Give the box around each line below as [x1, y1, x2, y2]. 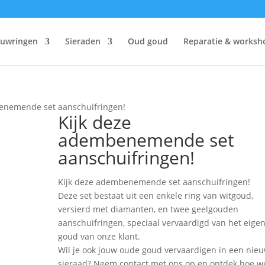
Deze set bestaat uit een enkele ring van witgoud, [58, 190, 254, 201]
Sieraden [65, 35, 101, 47]
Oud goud [128, 35, 168, 47]
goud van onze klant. [58, 231, 141, 242]
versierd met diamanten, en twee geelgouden [58, 203, 239, 215]
